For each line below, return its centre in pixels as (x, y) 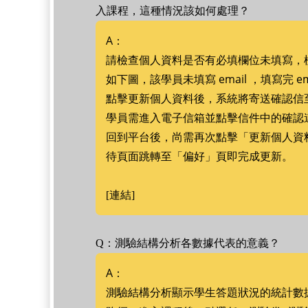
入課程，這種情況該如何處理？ (173, 11)
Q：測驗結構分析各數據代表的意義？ (188, 243)
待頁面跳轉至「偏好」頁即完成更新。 (199, 156)
